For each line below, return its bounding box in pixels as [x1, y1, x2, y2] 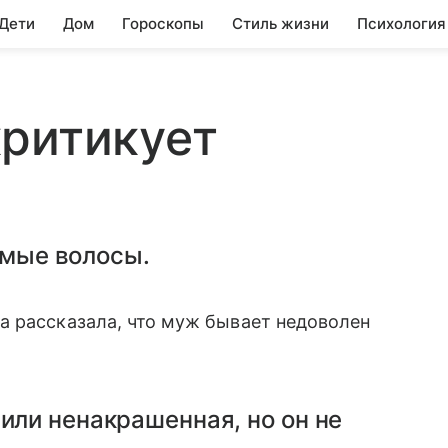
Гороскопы [122, 14, 204, 33]
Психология [357, 14, 446, 33]
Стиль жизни [232, 14, 329, 33]
